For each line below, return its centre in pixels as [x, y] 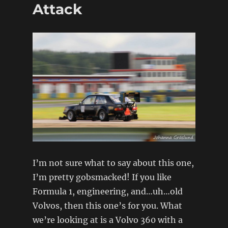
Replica [104, 12]
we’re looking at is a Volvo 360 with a [107, 220]
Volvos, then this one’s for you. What [107, 205]
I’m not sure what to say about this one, [113, 163]
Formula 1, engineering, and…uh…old [107, 191]
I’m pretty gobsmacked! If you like [102, 177]
